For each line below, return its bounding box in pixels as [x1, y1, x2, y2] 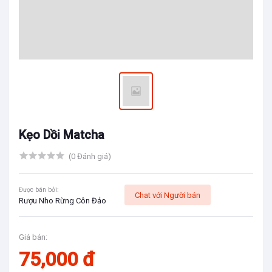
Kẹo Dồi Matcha [19, 127, 104, 142]
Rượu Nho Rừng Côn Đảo [19, 196, 106, 205]
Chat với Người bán [135, 190, 200, 200]
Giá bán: [19, 233, 47, 242]
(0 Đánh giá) [69, 152, 111, 161]
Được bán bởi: [19, 186, 59, 194]
